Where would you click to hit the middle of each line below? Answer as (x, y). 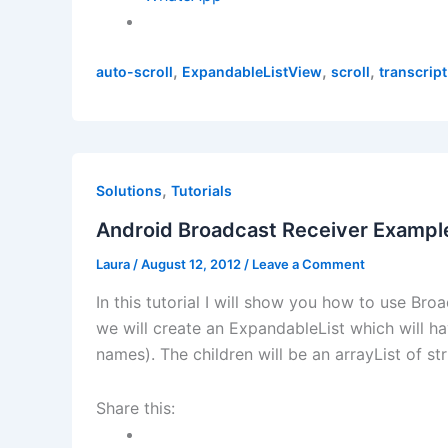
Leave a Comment (308, 264)
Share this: (135, 407)
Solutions (129, 191)
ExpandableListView (252, 71)
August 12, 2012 (192, 264)
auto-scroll (134, 71)
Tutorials (201, 191)
